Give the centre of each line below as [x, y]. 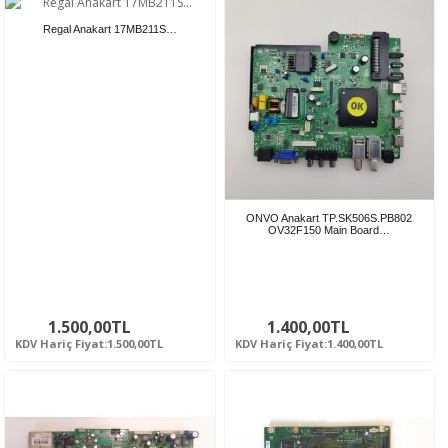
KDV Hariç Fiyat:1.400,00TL [308, 344]
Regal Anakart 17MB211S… [109, 28]
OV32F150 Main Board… [329, 230]
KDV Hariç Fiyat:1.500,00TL [89, 344]
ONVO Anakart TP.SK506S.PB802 [329, 218]
